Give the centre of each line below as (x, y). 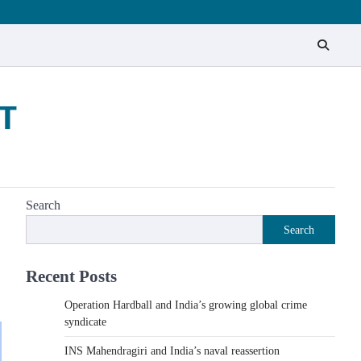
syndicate (85, 322)
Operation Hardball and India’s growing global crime (186, 305)
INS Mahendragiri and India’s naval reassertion (172, 351)
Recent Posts (71, 276)
